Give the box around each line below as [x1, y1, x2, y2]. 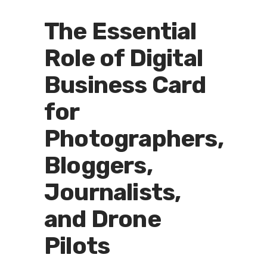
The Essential [44, 17, 197, 45]
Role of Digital [44, 44, 203, 72]
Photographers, [44, 124, 223, 153]
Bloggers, [44, 151, 153, 179]
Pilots [44, 231, 110, 260]
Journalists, [44, 178, 181, 206]
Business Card [44, 70, 206, 99]
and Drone [44, 204, 161, 233]
